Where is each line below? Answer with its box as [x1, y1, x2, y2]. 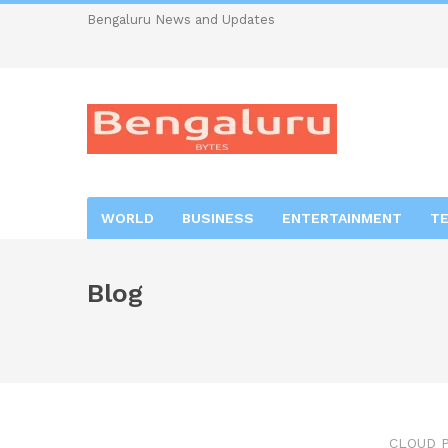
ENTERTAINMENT [282, 210, 402, 226]
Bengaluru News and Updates [87, 12, 275, 27]
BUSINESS [182, 210, 254, 226]
